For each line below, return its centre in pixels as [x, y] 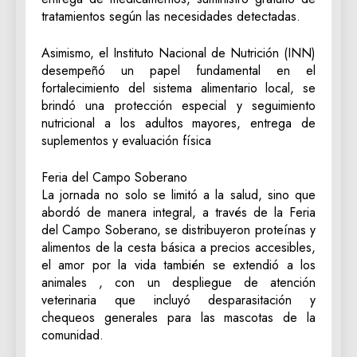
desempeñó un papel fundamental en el [178, 70]
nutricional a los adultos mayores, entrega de [178, 123]
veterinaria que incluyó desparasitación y [178, 300]
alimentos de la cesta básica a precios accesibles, [178, 247]
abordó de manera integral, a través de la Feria [178, 212]
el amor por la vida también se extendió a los [178, 265]
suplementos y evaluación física [126, 140]
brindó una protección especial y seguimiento [178, 105]
